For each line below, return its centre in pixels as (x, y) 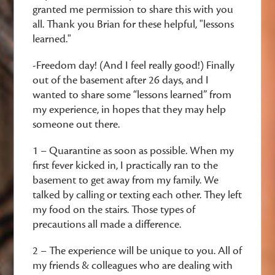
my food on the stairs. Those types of (114, 210)
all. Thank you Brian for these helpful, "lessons (134, 24)
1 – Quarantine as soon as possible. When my (134, 151)
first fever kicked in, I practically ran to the (126, 165)
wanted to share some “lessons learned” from (132, 95)
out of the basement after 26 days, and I (121, 80)
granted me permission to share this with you (133, 10)
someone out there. (78, 124)
